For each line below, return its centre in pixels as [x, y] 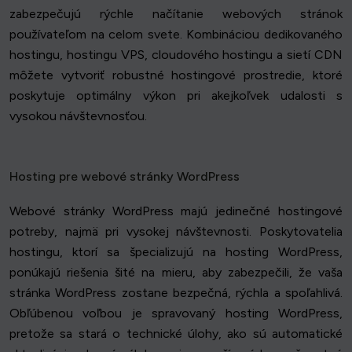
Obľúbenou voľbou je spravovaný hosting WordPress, [176, 313]
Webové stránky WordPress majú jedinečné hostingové [176, 211]
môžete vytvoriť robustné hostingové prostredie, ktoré [176, 75]
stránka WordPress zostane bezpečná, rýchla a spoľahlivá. [176, 293]
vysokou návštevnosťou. [78, 116]
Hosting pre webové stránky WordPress [125, 177]
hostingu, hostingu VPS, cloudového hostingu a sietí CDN [176, 55]
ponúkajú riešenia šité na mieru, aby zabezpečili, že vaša [176, 273]
